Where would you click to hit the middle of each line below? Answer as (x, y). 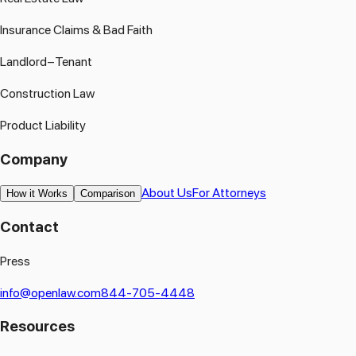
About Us (167, 193)
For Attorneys (229, 193)
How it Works (37, 194)
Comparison (108, 194)
